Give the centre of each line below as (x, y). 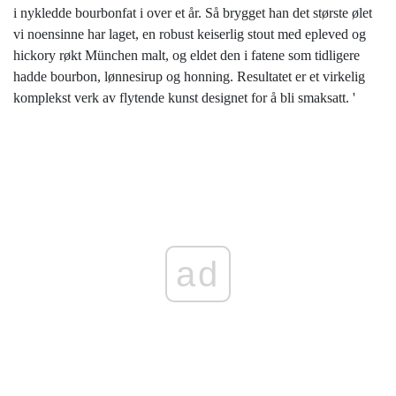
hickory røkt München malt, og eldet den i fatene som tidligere (187, 56)
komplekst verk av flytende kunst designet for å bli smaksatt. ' (184, 98)
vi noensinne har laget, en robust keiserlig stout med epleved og (190, 34)
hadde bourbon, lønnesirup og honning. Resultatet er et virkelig (189, 77)
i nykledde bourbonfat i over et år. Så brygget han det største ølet (193, 13)
